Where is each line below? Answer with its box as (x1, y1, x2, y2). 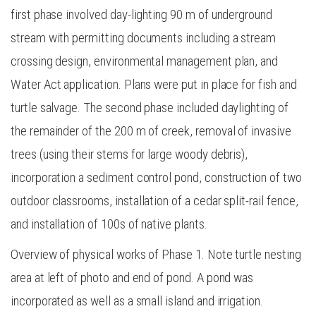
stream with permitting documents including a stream (11, 29, 276, 46)
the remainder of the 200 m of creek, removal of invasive (11, 122, 291, 139)
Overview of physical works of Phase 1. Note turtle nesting (11, 245, 301, 262)
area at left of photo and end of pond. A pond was (11, 269, 254, 286)
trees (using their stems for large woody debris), (11, 145, 248, 162)
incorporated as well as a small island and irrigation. (11, 292, 263, 309)
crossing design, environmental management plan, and (11, 52, 279, 69)
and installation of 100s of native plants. (11, 215, 207, 232)
